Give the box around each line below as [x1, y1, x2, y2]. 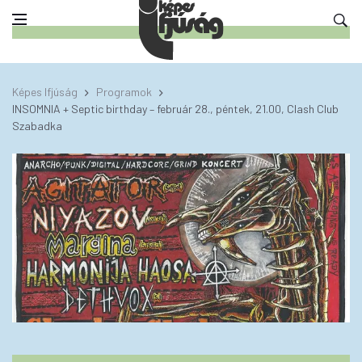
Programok [96, 85, 152, 99]
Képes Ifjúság [12, 85, 78, 99]
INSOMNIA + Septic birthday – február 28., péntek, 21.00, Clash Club [12, 102, 339, 116]
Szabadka [12, 119, 62, 133]
